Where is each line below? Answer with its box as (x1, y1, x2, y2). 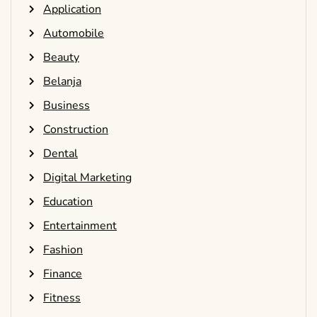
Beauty (43, 50, 79, 66)
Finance (43, 266, 82, 282)
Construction (43, 122, 108, 138)
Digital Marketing (43, 170, 132, 186)
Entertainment (43, 218, 117, 234)
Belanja (43, 74, 81, 90)
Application (43, 1, 101, 18)
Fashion (43, 242, 83, 258)
